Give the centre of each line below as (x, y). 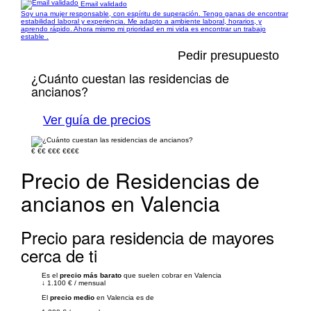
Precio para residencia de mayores (148, 237)
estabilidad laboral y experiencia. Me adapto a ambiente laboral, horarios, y (141, 21)
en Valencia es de (124, 297)
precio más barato (91, 275)
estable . (35, 36)
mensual (92, 283)
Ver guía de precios (97, 120)
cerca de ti (59, 255)
